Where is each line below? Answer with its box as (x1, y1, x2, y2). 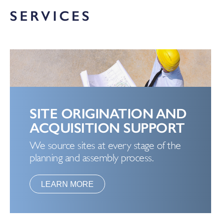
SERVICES (10, 8, 92, 24)
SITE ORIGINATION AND (30, 106, 186, 122)
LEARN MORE (41, 180, 94, 188)
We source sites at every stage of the (30, 139, 181, 151)
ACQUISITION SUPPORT (30, 120, 185, 136)
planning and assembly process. (30, 151, 153, 164)
